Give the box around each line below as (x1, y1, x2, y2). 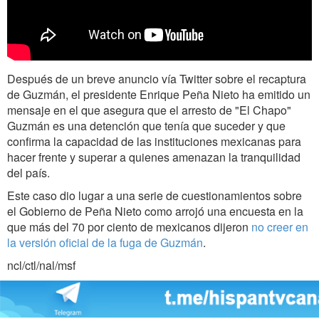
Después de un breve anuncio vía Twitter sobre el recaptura (7, 70, 306, 87)
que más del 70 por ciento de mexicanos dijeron (7, 218, 251, 235)
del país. (7, 164, 50, 181)
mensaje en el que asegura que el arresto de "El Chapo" (7, 101, 291, 118)
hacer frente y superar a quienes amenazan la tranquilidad (7, 148, 300, 165)
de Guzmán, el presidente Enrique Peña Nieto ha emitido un (7, 85, 310, 103)
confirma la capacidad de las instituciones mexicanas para (7, 132, 301, 150)
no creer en (251, 218, 308, 235)
